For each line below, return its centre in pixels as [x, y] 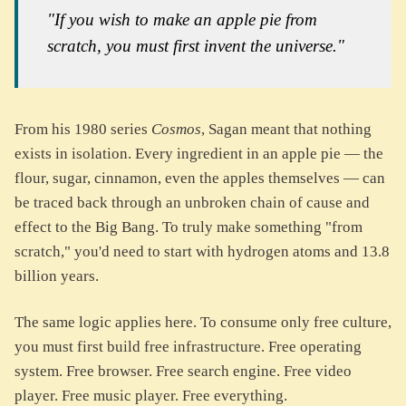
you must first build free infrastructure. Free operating [188, 347]
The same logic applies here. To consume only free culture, [203, 323]
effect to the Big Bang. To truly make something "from [188, 227]
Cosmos [176, 130]
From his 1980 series [83, 130]
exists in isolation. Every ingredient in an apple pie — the [199, 154]
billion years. [57, 276]
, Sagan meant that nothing [286, 130]
